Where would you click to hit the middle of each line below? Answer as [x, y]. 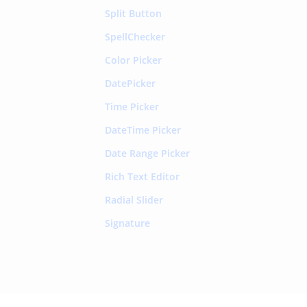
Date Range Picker [147, 153]
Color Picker [133, 60]
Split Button [133, 13]
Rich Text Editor [142, 176]
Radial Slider [134, 199]
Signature [127, 223]
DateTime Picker [143, 130]
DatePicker [130, 83]
